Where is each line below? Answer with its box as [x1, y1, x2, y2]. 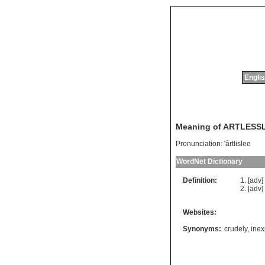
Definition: [183, 176, 217, 185]
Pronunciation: [176, 140, 222, 148]
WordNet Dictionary [176, 157, 243, 166]
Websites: [183, 208, 216, 217]
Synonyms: [183, 225, 221, 234]
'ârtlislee [224, 140, 251, 148]
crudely [224, 225, 247, 234]
